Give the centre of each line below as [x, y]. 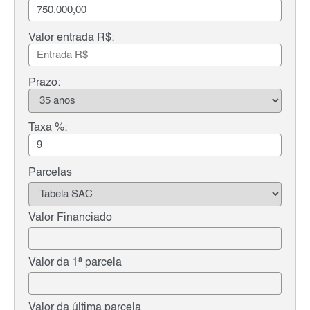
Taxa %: [48, 128]
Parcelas [50, 173]
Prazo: [44, 83]
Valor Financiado [70, 218]
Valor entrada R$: [71, 38]
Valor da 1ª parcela [75, 263]
